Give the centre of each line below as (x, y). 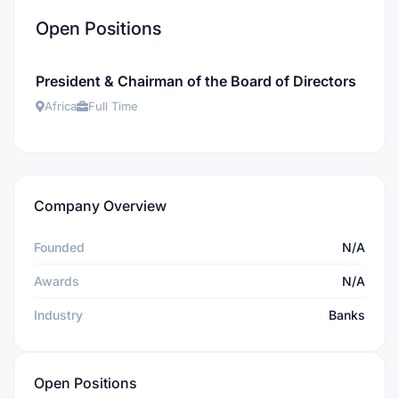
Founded (59, 247)
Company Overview (100, 206)
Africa (61, 106)
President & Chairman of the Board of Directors (196, 81)
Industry (58, 315)
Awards (57, 281)
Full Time (113, 106)
